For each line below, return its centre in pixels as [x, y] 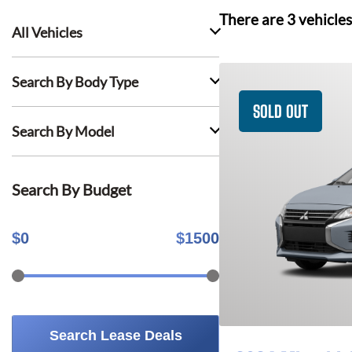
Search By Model [63, 131]
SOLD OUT [280, 111]
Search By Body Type [75, 82]
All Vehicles [47, 32]
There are [253, 20]
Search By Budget [71, 189]
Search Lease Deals [115, 335]
